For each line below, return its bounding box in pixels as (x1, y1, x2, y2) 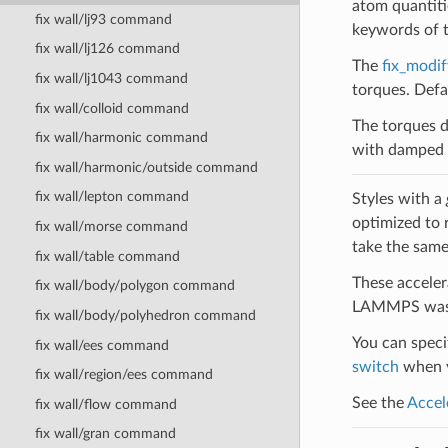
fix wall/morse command (34, 219, 188, 235)
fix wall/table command (34, 248, 180, 264)
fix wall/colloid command (34, 100, 189, 116)
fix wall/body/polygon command (34, 278, 235, 294)
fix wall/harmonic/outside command (34, 159, 258, 175)
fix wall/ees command (34, 337, 169, 353)
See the (351, 394, 407, 411)
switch (351, 358, 399, 375)
